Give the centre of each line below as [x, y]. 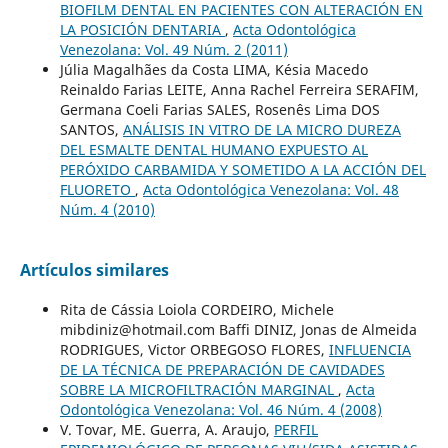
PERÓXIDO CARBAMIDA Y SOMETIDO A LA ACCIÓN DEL [242, 169]
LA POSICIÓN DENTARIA [142, 29]
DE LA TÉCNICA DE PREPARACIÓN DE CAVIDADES [222, 369]
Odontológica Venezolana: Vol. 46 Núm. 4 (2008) [220, 409]
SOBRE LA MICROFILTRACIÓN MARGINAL [198, 389]
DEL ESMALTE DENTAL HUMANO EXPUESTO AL [213, 149]
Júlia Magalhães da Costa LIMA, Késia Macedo [213, 69]
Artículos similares [94, 269]
